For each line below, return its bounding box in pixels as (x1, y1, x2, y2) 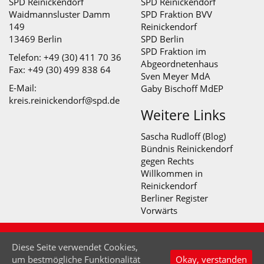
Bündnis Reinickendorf (141, 142, 233, 154)
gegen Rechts (141, 154, 194, 167)
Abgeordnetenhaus (141, 57, 218, 70)
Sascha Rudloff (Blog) (141, 130, 226, 142)
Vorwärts (141, 204, 177, 216)
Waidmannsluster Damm (9, 8, 110, 20)
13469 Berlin (9, 32, 62, 45)
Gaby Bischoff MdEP (141, 82, 223, 94)
